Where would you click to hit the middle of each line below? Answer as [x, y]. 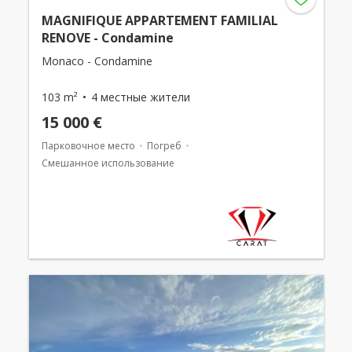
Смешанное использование [108, 163]
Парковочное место [88, 146]
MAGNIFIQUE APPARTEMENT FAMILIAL [159, 20]
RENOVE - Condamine [107, 38]
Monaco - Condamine [97, 61]
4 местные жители [140, 97]
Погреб [164, 146]
